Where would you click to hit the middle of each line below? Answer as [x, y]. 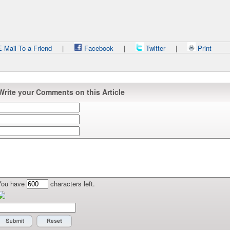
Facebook [98, 48]
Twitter [155, 48]
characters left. [72, 184]
